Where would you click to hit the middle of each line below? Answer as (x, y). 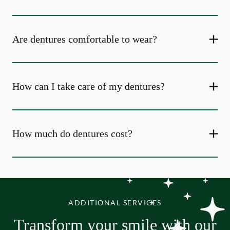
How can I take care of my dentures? (89, 86)
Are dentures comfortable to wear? (85, 39)
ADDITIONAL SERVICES (115, 203)
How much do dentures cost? (72, 133)
